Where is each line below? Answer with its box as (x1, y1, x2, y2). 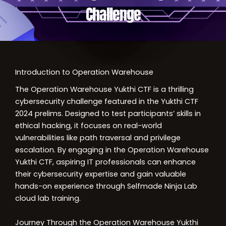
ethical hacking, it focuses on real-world (15, 121, 162, 131)
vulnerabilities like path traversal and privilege (15, 133, 181, 143)
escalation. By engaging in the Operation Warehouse (15, 145, 209, 155)
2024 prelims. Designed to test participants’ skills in (15, 108, 201, 119)
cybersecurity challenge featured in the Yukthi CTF (15, 96, 198, 106)
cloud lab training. (15, 193, 81, 203)
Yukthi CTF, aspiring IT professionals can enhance (15, 157, 196, 167)
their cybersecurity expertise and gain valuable (15, 169, 186, 179)
